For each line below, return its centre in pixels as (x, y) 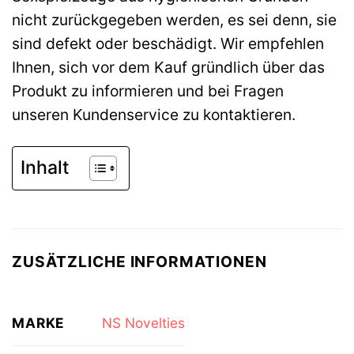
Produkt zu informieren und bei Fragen (148, 91)
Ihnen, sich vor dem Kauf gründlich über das (168, 68)
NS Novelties (143, 323)
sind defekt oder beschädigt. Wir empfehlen (168, 44)
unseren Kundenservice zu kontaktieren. (154, 115)
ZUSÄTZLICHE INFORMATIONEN (139, 262)
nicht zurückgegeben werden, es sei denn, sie (174, 20)
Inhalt (45, 168)
